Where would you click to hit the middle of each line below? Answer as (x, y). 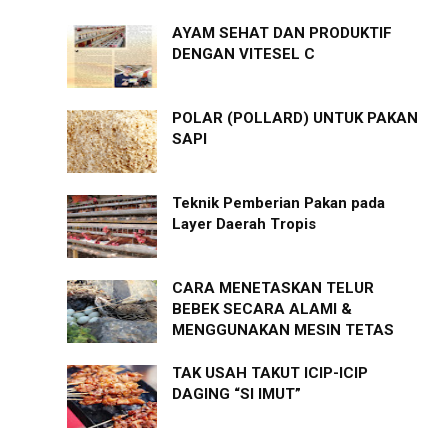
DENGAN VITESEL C (243, 54)
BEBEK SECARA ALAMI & (261, 309)
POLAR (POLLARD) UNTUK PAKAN (294, 118)
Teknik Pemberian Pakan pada (278, 203)
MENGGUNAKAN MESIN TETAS (282, 330)
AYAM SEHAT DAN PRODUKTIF (281, 33)
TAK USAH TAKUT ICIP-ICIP (269, 373)
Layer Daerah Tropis (243, 224)
